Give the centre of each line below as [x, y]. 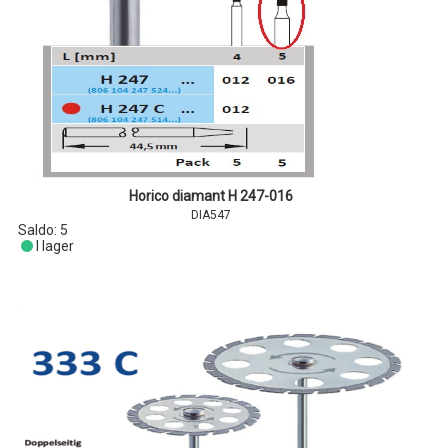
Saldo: [39, 230]
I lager [54, 246]
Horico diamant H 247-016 [210, 196]
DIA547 [210, 215]
